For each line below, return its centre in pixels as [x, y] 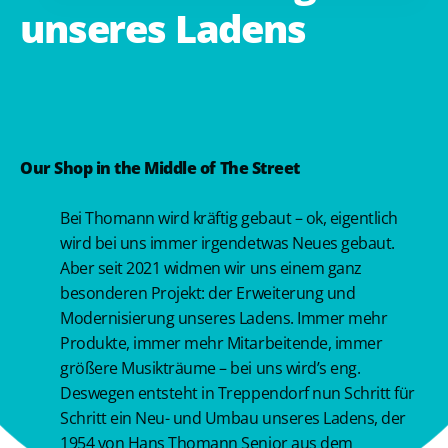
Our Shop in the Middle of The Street [160, 167]
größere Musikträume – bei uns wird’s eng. [210, 367]
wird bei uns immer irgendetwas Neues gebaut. [227, 242]
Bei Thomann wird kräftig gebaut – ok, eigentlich [229, 217]
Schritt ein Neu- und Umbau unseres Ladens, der [233, 417]
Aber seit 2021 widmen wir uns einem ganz [211, 267]
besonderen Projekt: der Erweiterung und [208, 292]
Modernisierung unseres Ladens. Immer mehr [224, 317]
